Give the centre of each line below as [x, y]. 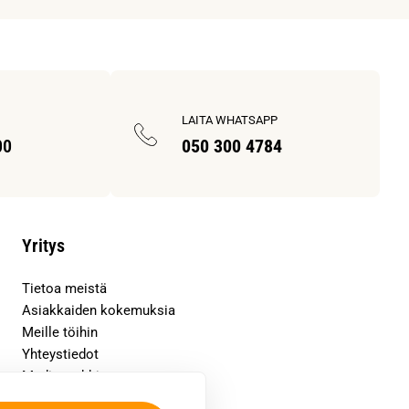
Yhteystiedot [60, 354]
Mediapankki [61, 376]
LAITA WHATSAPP [229, 120]
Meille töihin [60, 332]
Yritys [43, 246]
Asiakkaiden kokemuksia [99, 310]
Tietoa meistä [64, 288]
